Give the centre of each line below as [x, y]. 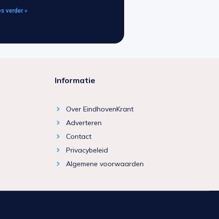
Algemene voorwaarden [105, 164]
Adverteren [84, 122]
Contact [78, 136]
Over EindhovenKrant [99, 109]
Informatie [75, 80]
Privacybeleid [87, 150]
